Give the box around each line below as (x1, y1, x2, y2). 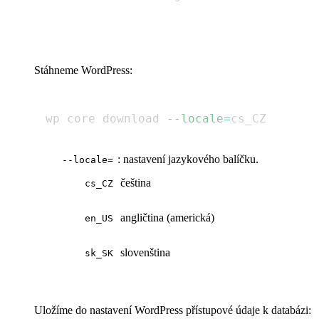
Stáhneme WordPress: (34, 63, 132, 76)
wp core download (46, 111, 167, 125)
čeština (117, 176, 151, 189)
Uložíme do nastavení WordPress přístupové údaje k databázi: (34, 303, 311, 316)
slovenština (117, 246, 170, 258)
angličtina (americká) (117, 211, 214, 224)
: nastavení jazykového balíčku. (117, 152, 258, 165)
